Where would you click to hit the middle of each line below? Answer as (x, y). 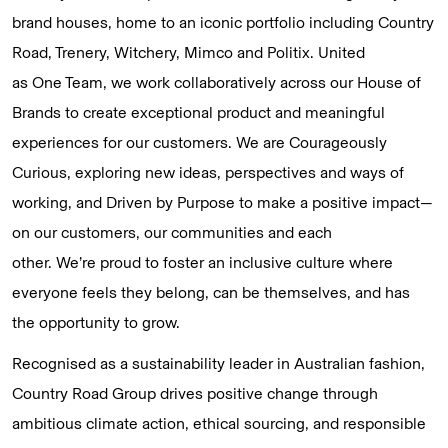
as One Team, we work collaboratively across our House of (216, 82)
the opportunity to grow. (98, 322)
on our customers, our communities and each (172, 232)
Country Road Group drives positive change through (195, 393)
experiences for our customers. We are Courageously (199, 142)
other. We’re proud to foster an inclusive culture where (202, 262)
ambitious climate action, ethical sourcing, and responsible (219, 423)
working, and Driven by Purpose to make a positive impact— (222, 202)
